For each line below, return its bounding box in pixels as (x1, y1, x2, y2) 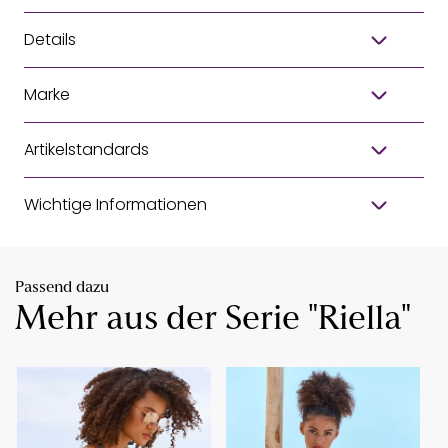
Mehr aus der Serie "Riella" (15, 302, 411, 338)
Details (24, 27, 76, 51)
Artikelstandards (24, 137, 149, 161)
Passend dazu (15, 279, 109, 296)
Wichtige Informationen (24, 192, 207, 216)
